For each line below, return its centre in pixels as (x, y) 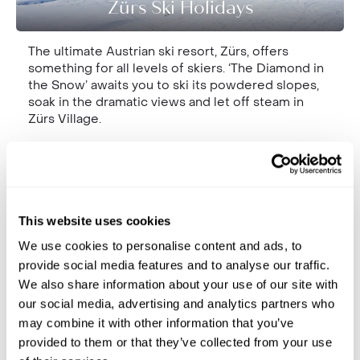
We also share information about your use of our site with (178, 284)
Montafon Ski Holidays (180, 317)
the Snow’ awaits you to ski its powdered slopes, (174, 85)
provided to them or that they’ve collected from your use (175, 342)
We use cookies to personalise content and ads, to (160, 246)
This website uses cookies (95, 220)
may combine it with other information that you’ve (156, 323)
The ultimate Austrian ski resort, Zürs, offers (158, 51)
